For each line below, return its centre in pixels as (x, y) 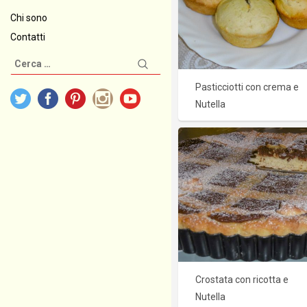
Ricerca (27, 61)
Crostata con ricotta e (242, 280)
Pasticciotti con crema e (247, 87)
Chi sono (29, 18)
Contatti (28, 37)
